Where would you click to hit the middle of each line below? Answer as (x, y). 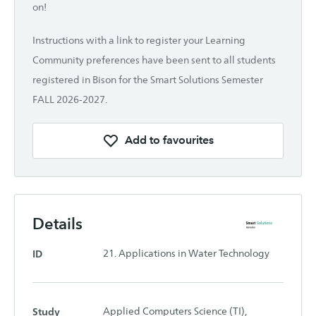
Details (57, 224)
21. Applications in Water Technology (186, 254)
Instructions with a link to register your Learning (139, 40)
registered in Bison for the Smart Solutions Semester (148, 79)
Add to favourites (169, 140)
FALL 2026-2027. (70, 99)
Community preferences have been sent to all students (154, 60)
